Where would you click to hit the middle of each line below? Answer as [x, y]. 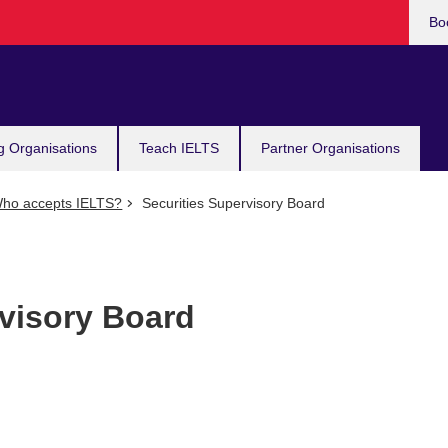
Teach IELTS [179, 148]
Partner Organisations [330, 148]
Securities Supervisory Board [231, 203]
